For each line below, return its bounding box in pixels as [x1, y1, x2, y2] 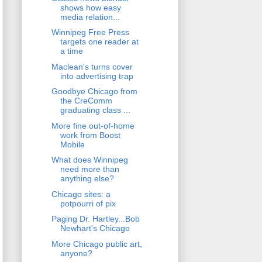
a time [60, 46, 83, 56]
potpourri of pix [60, 198, 116, 208]
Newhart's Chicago [60, 223, 130, 233]
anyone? [60, 248, 92, 258]
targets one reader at [60, 37, 139, 47]
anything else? [60, 174, 114, 184]
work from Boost [60, 130, 120, 140]
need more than [60, 164, 119, 174]
